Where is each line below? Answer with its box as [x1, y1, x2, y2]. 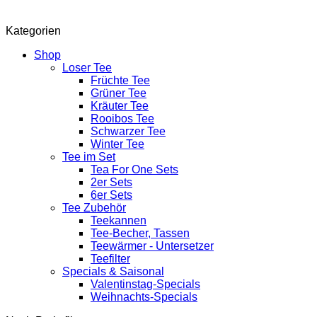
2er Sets [91, 176, 132, 188]
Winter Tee [91, 138, 144, 150]
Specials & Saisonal [62, 265, 164, 277]
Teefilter [91, 253, 130, 265]
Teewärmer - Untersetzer [91, 240, 214, 252]
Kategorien [6, 25, 61, 37]
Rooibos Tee [91, 113, 154, 125]
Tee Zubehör [62, 202, 126, 214]
